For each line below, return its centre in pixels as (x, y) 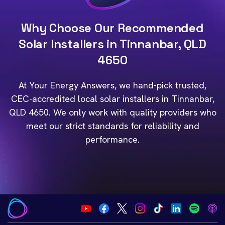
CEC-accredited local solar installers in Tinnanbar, (113, 99)
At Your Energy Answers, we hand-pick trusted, (113, 85)
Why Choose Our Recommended (113, 28)
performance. (113, 139)
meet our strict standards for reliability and (113, 126)
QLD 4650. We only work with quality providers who (113, 112)
